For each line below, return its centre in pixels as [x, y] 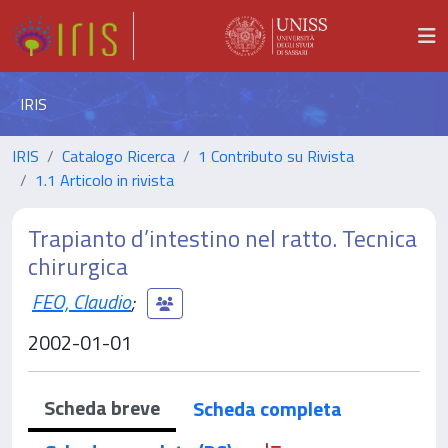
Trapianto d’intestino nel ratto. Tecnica [222, 238]
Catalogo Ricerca [118, 156]
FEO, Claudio [81, 301]
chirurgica [78, 266]
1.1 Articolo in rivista [104, 180]
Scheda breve [102, 407]
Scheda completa [267, 408]
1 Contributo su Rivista [276, 156]
